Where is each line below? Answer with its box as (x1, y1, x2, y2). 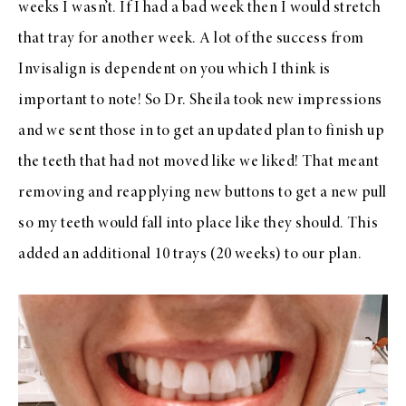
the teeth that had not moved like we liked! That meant (18, 153, 379, 170)
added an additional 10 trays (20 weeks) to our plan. (18, 246, 362, 263)
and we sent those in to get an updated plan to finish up (18, 122, 384, 140)
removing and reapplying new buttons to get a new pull (18, 184, 387, 201)
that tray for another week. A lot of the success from (18, 30, 364, 47)
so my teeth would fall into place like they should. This (18, 215, 378, 232)
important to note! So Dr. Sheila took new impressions (18, 92, 382, 109)
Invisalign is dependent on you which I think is (18, 61, 331, 78)
